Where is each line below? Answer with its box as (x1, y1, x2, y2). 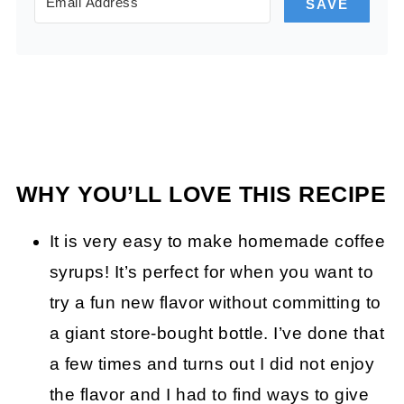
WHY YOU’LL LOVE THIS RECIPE (15, 182, 387, 207)
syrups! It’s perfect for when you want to (49, 262, 374, 282)
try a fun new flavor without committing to (49, 293, 381, 313)
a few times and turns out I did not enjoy (49, 354, 375, 374)
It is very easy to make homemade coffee (49, 232, 386, 252)
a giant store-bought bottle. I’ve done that (49, 324, 385, 344)
